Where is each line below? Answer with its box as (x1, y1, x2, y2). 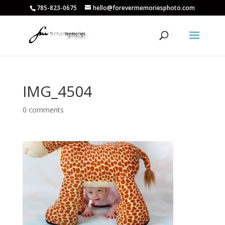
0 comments (22, 105, 64, 115)
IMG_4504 (22, 81, 92, 101)
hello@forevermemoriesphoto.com (93, 4, 195, 12)
